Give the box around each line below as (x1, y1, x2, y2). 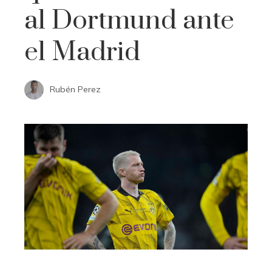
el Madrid (24, 35, 140, 69)
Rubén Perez (50, 83, 101, 95)
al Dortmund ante (24, 4, 234, 37)
